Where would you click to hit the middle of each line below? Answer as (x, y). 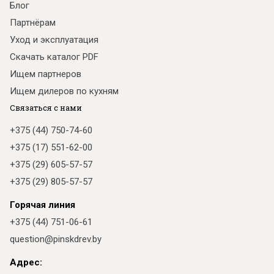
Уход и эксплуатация (54, 40)
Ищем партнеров (46, 74)
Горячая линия (43, 205)
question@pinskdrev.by (56, 239)
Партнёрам (33, 23)
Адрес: (26, 262)
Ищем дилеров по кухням (64, 91)
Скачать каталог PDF (54, 57)
